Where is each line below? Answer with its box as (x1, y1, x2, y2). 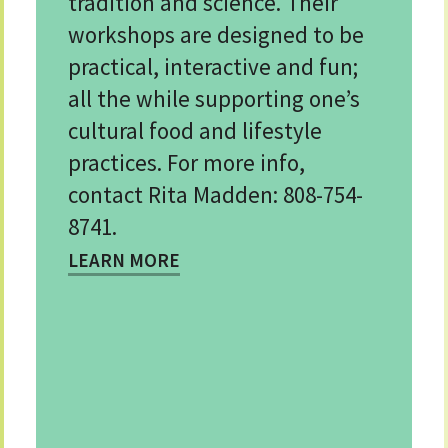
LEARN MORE (68, 248, 180, 272)
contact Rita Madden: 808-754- (68, 180, 363, 209)
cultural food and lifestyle (68, 116, 322, 145)
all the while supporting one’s (68, 84, 360, 113)
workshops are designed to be (68, 20, 364, 49)
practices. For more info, (68, 148, 305, 177)
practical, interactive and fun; (68, 52, 358, 81)
